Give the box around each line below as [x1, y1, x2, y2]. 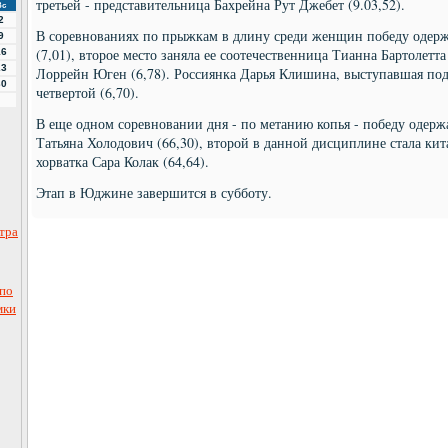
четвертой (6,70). [36, 83, 139, 102]
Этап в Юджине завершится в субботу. [36, 183, 272, 202]
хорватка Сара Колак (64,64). [36, 152, 209, 171]
